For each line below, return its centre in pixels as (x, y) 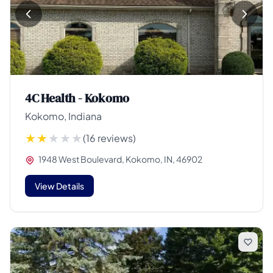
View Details (59, 186)
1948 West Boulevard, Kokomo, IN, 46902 (120, 159)
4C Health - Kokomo (77, 98)
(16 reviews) (109, 138)
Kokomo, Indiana (63, 116)
